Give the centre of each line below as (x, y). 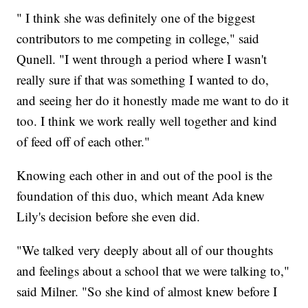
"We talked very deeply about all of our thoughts (145, 250)
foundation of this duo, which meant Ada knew (141, 195)
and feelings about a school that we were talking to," (153, 270)
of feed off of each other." (84, 141)
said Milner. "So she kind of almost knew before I (147, 291)
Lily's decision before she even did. (109, 216)
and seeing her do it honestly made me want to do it (153, 100)
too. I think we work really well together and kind (147, 120)
